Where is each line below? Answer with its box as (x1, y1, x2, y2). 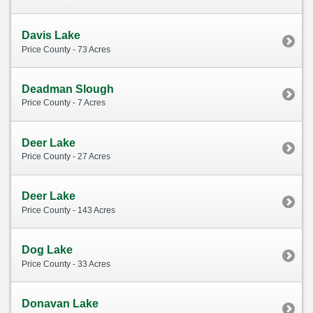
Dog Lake (22, 244, 73, 256)
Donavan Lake (22, 297, 99, 310)
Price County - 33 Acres (22, 259, 110, 269)
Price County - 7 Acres (22, 98, 105, 108)
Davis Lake (22, 29, 80, 42)
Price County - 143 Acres (22, 205, 115, 215)
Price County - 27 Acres (22, 152, 110, 162)
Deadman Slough (22, 82, 114, 95)
